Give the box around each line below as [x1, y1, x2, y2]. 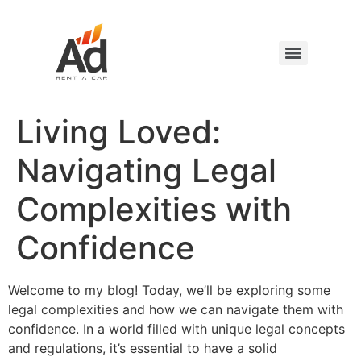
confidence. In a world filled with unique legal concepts [8, 321, 345, 337]
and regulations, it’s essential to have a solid [8, 340, 277, 356]
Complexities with [16, 189, 292, 229]
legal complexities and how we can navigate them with [8, 301, 343, 317]
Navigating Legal [16, 151, 276, 190]
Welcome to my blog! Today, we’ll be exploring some [8, 282, 330, 298]
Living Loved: [16, 112, 221, 151]
